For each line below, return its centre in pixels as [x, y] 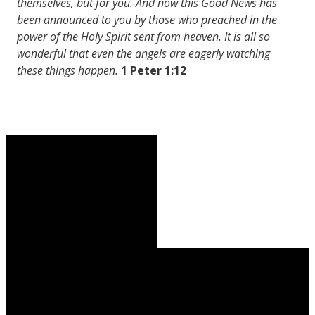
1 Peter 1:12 [154, 70]
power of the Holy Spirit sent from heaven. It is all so [143, 36]
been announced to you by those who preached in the [147, 19]
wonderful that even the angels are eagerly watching [143, 53]
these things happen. [67, 70]
